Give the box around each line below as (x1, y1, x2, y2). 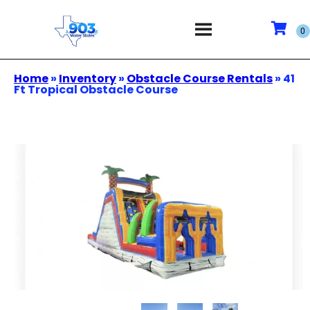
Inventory (59, 71, 116, 86)
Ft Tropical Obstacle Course (14, 82, 178, 98)
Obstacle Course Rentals (127, 71, 273, 86)
